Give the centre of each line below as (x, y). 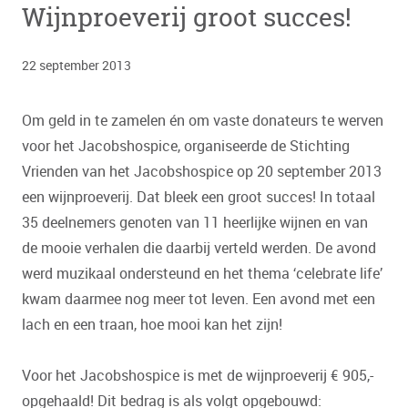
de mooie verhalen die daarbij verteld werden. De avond (199, 247)
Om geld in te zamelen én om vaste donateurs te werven (203, 120)
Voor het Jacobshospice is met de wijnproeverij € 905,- (198, 375)
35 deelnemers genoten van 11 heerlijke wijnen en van (195, 222)
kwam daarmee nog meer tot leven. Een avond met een (199, 298)
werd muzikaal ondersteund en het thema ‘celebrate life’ (202, 273)
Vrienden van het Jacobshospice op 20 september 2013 (202, 171)
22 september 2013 (76, 65)
